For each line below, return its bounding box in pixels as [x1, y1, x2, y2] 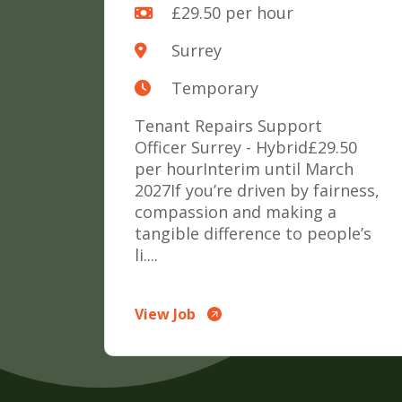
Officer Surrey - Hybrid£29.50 [135, 136, 358, 159]
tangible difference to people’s [135, 223, 372, 245]
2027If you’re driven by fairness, [135, 179, 380, 202]
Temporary [170, 77, 258, 100]
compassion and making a [135, 201, 337, 223]
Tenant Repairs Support [135, 115, 323, 137]
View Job [135, 304, 197, 325]
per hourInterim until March [135, 158, 354, 180]
